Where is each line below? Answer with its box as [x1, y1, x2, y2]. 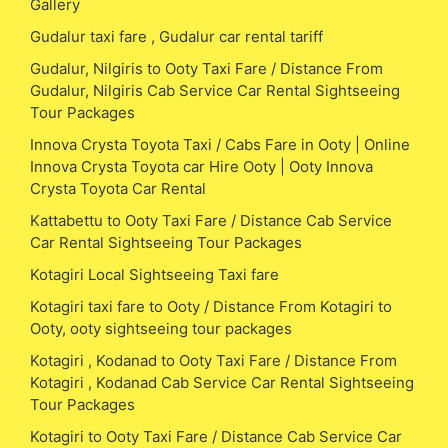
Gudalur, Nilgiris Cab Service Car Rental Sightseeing [30, 80, 400, 100]
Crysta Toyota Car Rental [30, 178, 206, 198]
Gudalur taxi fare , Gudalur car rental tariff [30, 26, 323, 46]
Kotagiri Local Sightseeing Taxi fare [30, 264, 279, 284]
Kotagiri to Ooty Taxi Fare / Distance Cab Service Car [30, 426, 402, 446]
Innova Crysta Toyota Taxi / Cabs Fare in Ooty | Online [30, 134, 410, 154]
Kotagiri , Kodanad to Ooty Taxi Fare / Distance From [30, 350, 397, 370]
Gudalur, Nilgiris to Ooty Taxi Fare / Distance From [30, 58, 383, 78]
